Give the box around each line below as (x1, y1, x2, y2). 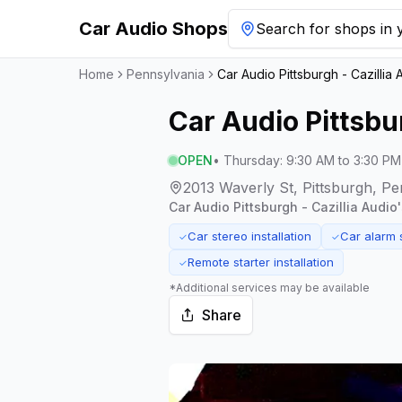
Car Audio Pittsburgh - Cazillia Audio (169, 199, 398, 214)
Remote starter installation (188, 255, 334, 269)
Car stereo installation (188, 229, 311, 243)
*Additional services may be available (169, 281, 370, 294)
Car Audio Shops (79, 18, 228, 39)
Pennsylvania (127, 66, 205, 82)
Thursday (223, 153, 280, 168)
